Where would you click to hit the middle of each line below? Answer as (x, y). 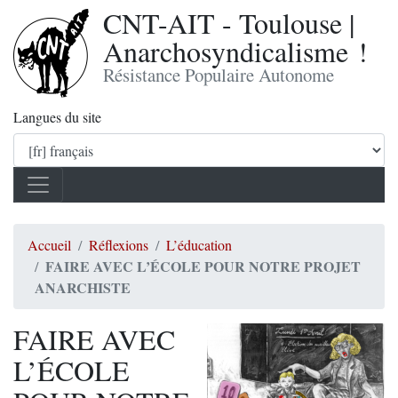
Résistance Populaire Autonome (219, 75)
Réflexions (119, 245)
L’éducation (199, 245)
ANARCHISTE (83, 287)
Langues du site (57, 117)
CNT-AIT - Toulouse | (229, 23)
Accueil (49, 245)
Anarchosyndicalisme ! (235, 51)
